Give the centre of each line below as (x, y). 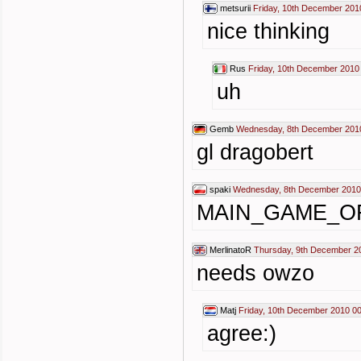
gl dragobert (255, 152)
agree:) (242, 334)
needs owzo (255, 273)
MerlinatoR (230, 250)
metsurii (235, 8)
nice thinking (268, 31)
